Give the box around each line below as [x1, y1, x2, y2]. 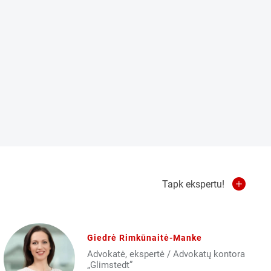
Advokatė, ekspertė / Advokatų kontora [87, 248, 245, 260]
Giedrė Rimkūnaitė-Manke [87, 232, 202, 243]
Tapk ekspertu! [162, 178, 224, 190]
